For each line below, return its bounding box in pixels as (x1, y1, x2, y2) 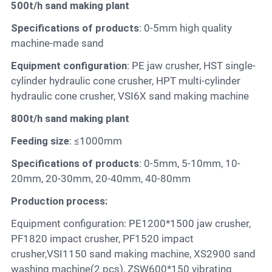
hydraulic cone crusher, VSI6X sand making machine (10, 90, 249, 103)
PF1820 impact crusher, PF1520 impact (10, 233, 194, 245)
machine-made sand (10, 37, 104, 50)
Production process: (17, 195, 107, 208)
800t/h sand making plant (16, 112, 129, 125)
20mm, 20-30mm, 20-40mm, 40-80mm (10, 172, 191, 185)
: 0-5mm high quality (138, 22, 232, 35)
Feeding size (16, 135, 69, 148)
